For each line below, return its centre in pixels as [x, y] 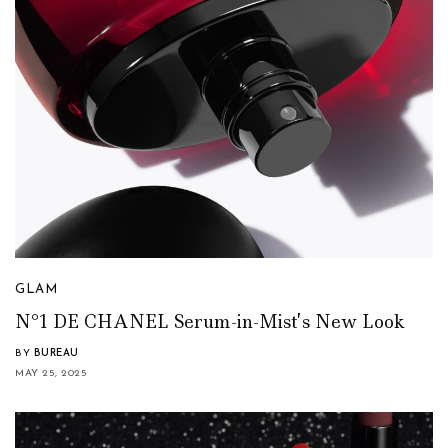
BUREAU [56, 353]
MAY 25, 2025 [51, 373]
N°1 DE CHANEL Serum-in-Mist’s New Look [210, 321]
